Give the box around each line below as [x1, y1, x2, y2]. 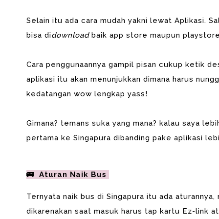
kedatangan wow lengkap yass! [26, 89, 148, 98]
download [51, 31, 91, 40]
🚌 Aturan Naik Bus [26, 170, 109, 179]
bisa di [26, 31, 51, 40]
